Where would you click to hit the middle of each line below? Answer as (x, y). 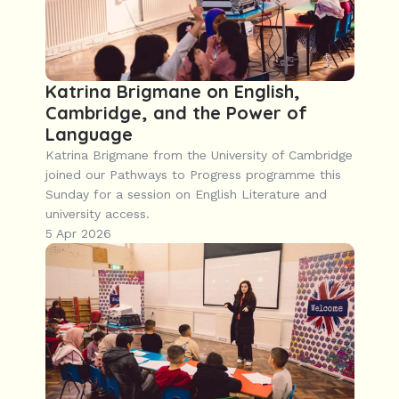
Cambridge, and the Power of (175, 113)
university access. (97, 214)
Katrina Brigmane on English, (172, 91)
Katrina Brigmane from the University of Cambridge (199, 155)
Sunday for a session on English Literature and (186, 194)
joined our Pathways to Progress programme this (193, 175)
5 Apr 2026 (78, 233)
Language (89, 134)
